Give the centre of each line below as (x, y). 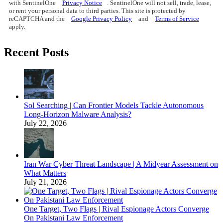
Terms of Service (177, 18)
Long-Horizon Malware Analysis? (78, 114)
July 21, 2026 (45, 182)
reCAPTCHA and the (38, 18)
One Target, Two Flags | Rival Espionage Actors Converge (116, 209)
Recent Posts (36, 52)
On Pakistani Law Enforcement (73, 218)
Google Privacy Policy (102, 18)
